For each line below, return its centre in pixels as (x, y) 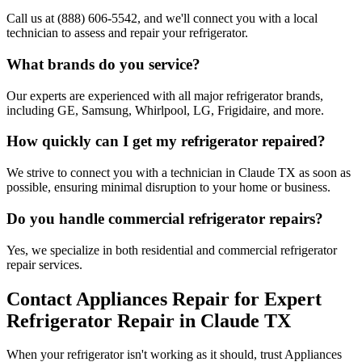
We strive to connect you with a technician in (122, 173)
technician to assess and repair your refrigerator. (127, 33)
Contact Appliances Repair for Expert (164, 299)
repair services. (44, 264)
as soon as (323, 173)
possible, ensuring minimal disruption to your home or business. (168, 187)
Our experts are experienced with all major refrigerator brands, (165, 95)
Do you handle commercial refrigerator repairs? (165, 218)
